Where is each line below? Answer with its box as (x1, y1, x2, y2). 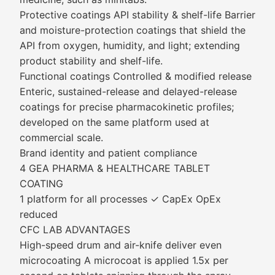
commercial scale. (20, 131, 103, 144)
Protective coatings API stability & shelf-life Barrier (20, 9, 255, 21)
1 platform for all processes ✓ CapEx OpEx (20, 193, 221, 205)
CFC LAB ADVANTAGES (20, 223, 130, 236)
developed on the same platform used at (20, 116, 209, 128)
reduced (20, 208, 58, 220)
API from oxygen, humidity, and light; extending (20, 39, 240, 52)
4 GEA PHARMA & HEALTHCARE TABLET (20, 162, 210, 174)
